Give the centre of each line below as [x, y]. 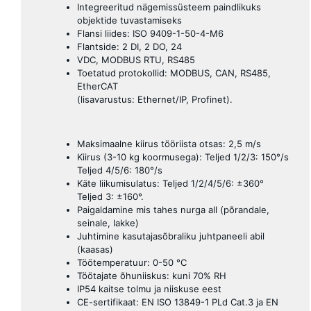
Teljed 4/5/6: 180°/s [120, 170]
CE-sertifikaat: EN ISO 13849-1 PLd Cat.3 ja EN [178, 302]
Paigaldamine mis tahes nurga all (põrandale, [173, 209]
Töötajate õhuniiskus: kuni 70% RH [152, 275]
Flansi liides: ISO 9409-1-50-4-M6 [150, 33]
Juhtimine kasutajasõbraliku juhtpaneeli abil [171, 236]
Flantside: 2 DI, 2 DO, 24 [129, 46]
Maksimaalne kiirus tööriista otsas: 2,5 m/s [169, 143]
